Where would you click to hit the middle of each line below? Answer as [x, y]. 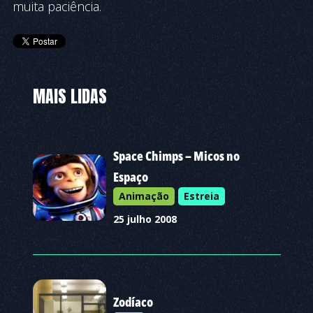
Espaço [130, 177]
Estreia [201, 196]
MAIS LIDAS [70, 96]
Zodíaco [133, 302]
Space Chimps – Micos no [176, 156]
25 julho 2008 [145, 219]
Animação [144, 196]
